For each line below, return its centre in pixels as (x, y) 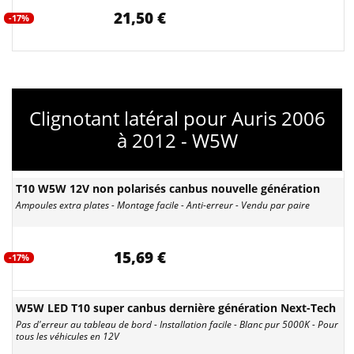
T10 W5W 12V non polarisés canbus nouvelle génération (168, 188)
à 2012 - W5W (177, 140)
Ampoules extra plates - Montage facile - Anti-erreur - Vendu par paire (163, 205)
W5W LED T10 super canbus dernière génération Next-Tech (176, 308)
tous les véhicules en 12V (68, 336)
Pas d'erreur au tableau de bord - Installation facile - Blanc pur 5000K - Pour (177, 324)
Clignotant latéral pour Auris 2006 (177, 118)
